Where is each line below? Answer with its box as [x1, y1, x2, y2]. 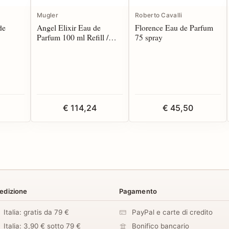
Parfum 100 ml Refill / [37, 32, 108, 43]
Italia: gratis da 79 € [3, 208, 69, 217]
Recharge [37, 41, 67, 53]
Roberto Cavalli [135, 11, 182, 19]
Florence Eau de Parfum [135, 22, 213, 33]
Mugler [37, 11, 58, 19]
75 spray [135, 32, 163, 43]
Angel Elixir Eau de [37, 22, 101, 33]
